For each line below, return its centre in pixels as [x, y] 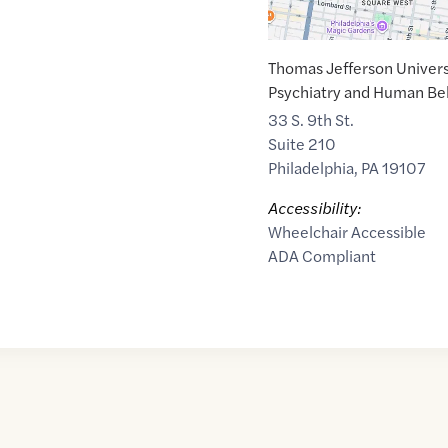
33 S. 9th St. [310, 120]
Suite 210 [301, 144]
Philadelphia [310, 168]
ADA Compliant [321, 256]
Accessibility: [314, 208]
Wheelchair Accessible [346, 232]
